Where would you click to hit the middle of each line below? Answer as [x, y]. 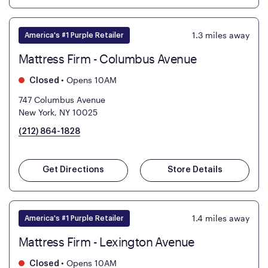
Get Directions [73, 170]
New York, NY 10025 [58, 112]
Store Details [195, 170]
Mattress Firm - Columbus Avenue [108, 59]
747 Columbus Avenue [62, 100]
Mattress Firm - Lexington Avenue [106, 242]
